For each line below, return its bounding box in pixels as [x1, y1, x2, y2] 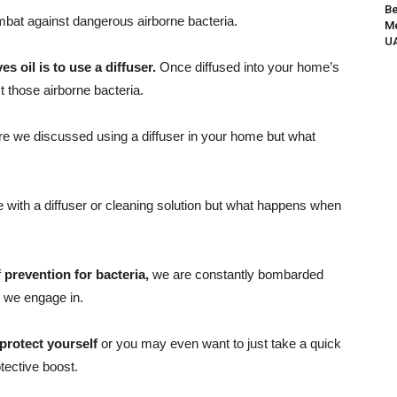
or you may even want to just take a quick [97, 336, 341, 351]
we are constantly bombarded [149, 267, 323, 282]
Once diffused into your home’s [156, 59, 339, 74]
